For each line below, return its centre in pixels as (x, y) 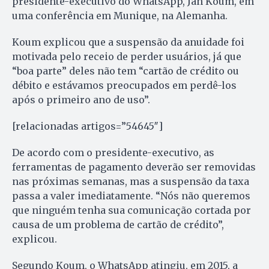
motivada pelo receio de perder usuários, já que (127, 57)
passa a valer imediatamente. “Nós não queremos (131, 196)
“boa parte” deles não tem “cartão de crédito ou (125, 71)
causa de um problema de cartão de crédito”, (118, 225)
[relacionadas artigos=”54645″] (87, 126)
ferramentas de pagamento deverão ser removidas (134, 167)
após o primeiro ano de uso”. (81, 100)
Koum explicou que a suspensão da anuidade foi (128, 42)
